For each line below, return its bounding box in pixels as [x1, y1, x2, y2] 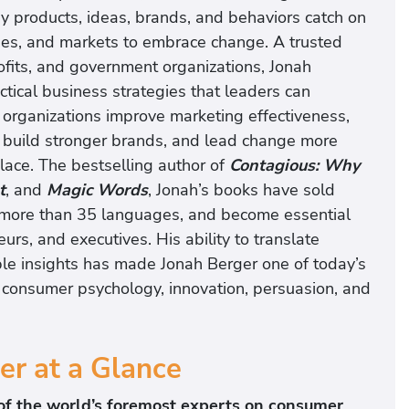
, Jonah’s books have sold [148, 179, 335, 202]
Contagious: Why [229, 154, 360, 177]
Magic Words [47, 179, 148, 202]
